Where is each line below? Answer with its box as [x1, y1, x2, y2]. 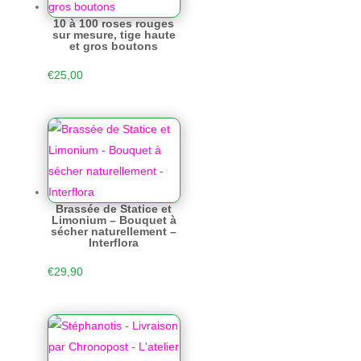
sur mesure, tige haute [52, 28, 176, 42]
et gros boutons [69, 39, 159, 53]
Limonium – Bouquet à [51, 213, 176, 226]
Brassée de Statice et [56, 201, 172, 215]
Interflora [89, 235, 139, 249]
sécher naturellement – [51, 224, 177, 238]
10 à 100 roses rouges [53, 17, 175, 31]
